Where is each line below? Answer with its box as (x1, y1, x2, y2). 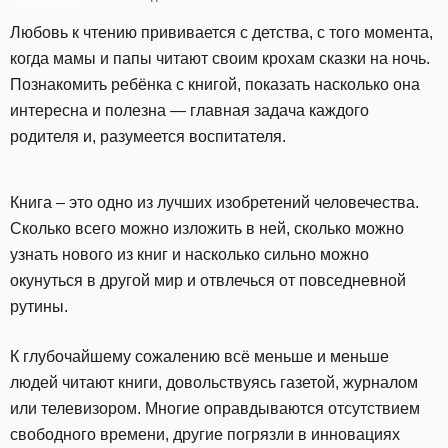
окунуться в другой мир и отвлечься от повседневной (10, 272, 406, 289)
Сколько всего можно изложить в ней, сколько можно (10, 220, 404, 237)
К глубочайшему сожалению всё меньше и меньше (10, 348, 389, 365)
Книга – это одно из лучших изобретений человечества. (10, 194, 419, 211)
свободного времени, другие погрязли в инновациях (10, 426, 400, 443)
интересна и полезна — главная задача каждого (10, 102, 369, 119)
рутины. (10, 298, 68, 315)
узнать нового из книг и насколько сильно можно (10, 246, 369, 263)
